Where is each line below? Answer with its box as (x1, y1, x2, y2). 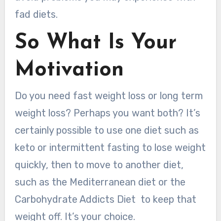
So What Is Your (14, 33, 177, 54)
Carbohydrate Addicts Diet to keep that (14, 193, 196, 205)
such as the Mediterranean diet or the (14, 176, 185, 188)
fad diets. (14, 8, 58, 20)
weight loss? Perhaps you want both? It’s (14, 107, 200, 119)
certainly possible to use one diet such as (14, 124, 199, 136)
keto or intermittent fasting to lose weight (14, 141, 206, 153)
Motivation (14, 60, 124, 81)
